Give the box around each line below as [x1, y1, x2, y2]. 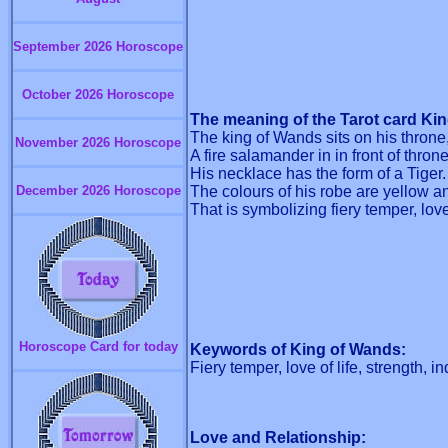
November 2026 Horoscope [15, 135, 181, 150]
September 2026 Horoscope [13, 39, 183, 54]
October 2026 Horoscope [22, 87, 174, 102]
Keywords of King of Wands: [190, 341, 407, 359]
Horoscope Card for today [18, 339, 178, 354]
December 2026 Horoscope [15, 183, 181, 198]
